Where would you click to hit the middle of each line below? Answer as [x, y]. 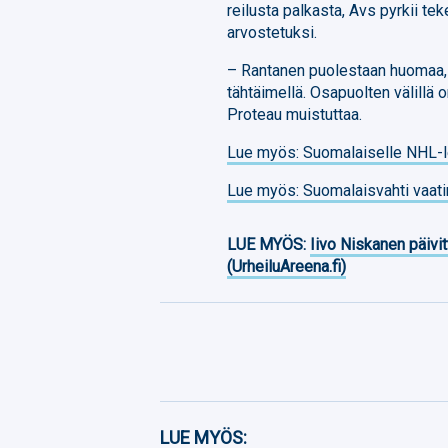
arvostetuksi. [272, 32]
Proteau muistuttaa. [295, 114]
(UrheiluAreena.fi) [287, 266]
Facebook [239, 427]
